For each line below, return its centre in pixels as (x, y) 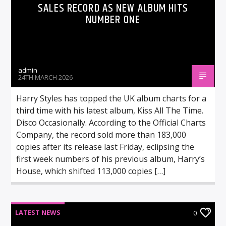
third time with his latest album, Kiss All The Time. (110, 110)
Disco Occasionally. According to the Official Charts (111, 122)
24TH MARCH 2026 (46, 77)
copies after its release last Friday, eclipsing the (105, 147)
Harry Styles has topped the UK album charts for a (111, 98)
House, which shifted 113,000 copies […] (91, 171)
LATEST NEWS (38, 212)
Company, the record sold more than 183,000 (101, 134)
